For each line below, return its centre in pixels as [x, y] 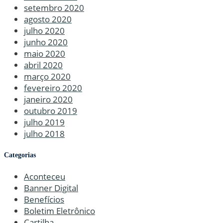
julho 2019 [44, 122]
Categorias [20, 155]
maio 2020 [45, 54]
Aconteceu [45, 177]
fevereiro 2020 [53, 88]
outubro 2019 [51, 111]
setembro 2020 [54, 8]
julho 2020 [44, 31]
